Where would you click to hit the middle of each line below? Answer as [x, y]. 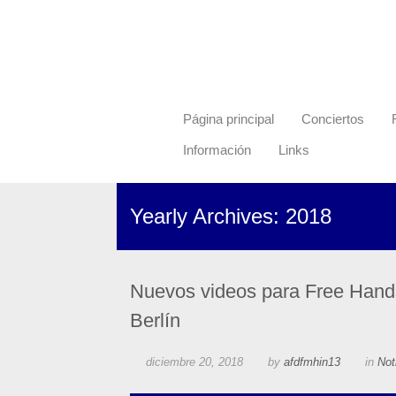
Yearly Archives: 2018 [231, 217]
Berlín [155, 321]
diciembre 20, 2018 [194, 362]
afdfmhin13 [312, 362]
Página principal [228, 119]
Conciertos [333, 119]
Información [217, 150]
